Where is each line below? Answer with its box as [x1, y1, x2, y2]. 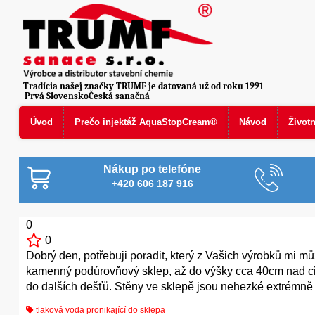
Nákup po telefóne [103, 163, 202, 175]
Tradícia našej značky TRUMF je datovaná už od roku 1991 [23, 81, 264, 91]
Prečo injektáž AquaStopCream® [75, 116, 217, 127]
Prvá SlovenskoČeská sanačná [24, 90, 150, 101]
